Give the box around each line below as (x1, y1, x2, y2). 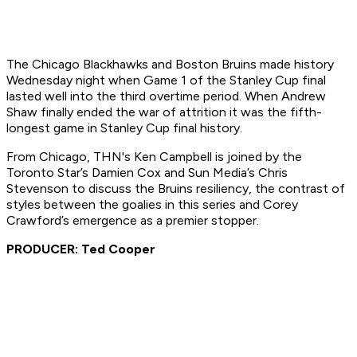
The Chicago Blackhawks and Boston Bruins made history (6, 57, 334, 73)
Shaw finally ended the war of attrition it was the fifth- (6, 104, 322, 120)
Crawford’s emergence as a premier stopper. (6, 213, 259, 229)
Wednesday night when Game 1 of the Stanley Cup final (6, 73, 326, 88)
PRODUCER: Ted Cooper (6, 241, 155, 257)
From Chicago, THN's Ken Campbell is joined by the (6, 149, 302, 165)
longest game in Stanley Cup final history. (6, 120, 242, 136)
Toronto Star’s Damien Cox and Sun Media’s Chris (6, 165, 288, 181)
